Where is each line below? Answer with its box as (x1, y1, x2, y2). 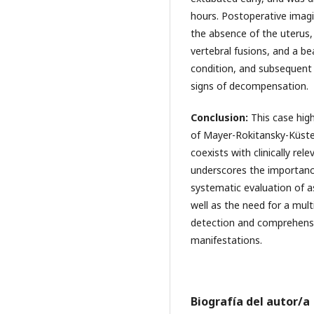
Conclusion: (191, 111, 251, 125)
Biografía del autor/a (191, 294, 310, 310)
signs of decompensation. (191, 79, 308, 93)
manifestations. (191, 233, 262, 247)
